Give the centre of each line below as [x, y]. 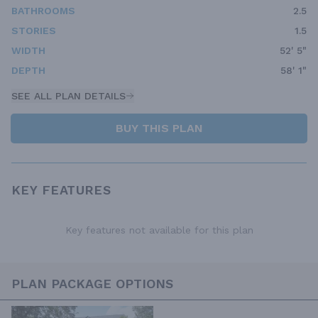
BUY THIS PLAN [159, 128]
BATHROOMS [43, 11]
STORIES [34, 31]
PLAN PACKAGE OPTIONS [92, 284]
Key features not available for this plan [159, 230]
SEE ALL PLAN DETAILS [68, 96]
